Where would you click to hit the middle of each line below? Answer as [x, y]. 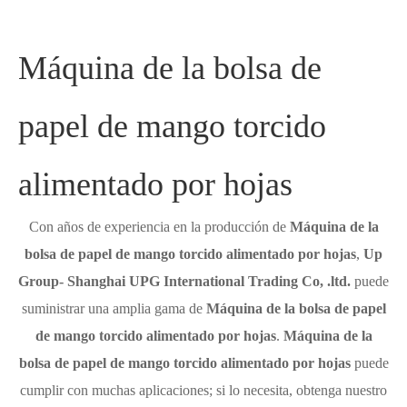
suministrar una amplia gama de [114, 308]
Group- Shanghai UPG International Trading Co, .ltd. [184, 281]
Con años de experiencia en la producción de [159, 227]
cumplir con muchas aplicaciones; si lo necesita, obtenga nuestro [203, 390]
